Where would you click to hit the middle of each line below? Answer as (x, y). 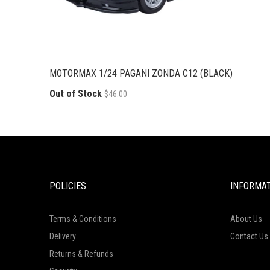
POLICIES (68, 186)
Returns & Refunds (81, 253)
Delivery (63, 236)
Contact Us (249, 236)
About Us (246, 218)
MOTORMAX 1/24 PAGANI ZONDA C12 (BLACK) (141, 73)
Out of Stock (76, 94)
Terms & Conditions (83, 218)
